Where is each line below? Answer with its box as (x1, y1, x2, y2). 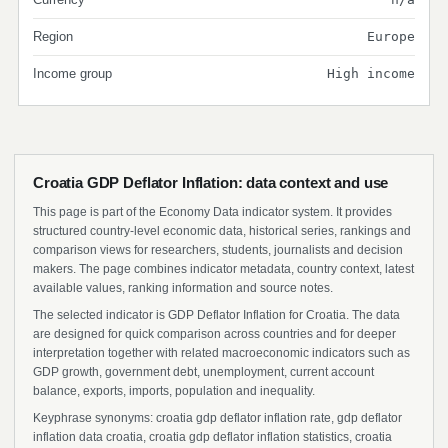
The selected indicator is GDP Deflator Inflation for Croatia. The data (33, 308, 400, 322)
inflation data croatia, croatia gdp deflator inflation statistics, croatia (33, 430, 392, 444)
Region (33, 29, 73, 44)
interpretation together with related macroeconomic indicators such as (33, 346, 410, 360)
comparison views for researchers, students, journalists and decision (33, 243, 403, 257)
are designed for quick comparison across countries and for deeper (33, 327, 396, 341)
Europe (367, 29, 415, 44)
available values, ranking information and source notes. (33, 281, 333, 295)
